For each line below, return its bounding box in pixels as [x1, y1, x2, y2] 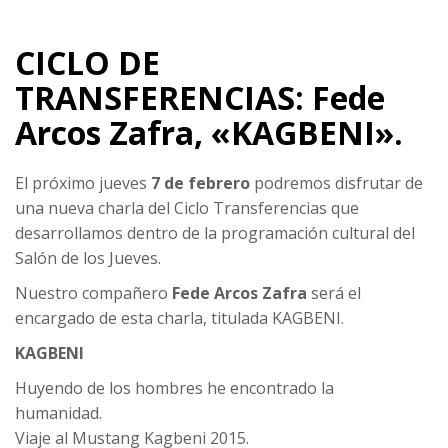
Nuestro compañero [15, 282, 172, 305]
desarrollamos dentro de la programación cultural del [15, 222, 415, 245]
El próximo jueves [15, 172, 151, 195]
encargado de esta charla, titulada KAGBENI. [15, 307, 344, 330]
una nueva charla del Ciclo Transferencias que [15, 197, 359, 220]
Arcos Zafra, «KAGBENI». [15, 111, 403, 155]
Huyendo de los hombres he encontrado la [15, 377, 334, 400]
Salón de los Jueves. [15, 247, 161, 270]
